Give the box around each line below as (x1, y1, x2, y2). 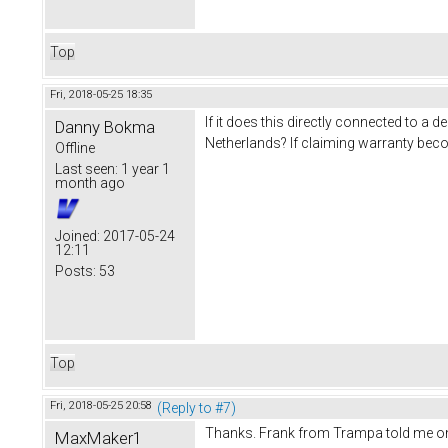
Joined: (55, 227, 100, 244)
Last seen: (55, 160, 118, 177)
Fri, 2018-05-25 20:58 (50, 398, 152, 412)
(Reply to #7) (157, 399, 236, 416)
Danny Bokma (55, 116, 155, 137)
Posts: (55, 262, 96, 279)
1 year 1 (118, 160, 170, 177)
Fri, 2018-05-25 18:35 (50, 87, 152, 101)
